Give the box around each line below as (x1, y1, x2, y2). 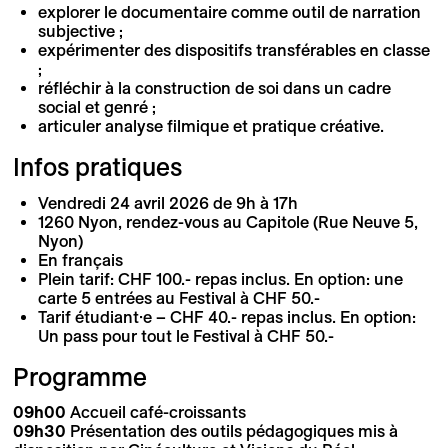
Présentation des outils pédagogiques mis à (69, 421, 398, 440)
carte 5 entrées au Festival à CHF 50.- (38, 288, 321, 307)
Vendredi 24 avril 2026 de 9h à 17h (38, 193, 299, 212)
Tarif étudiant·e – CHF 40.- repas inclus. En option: (38, 307, 417, 326)
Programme (12, 362, 147, 391)
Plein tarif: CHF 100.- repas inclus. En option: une (38, 269, 404, 288)
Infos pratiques (12, 153, 182, 182)
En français (38, 250, 124, 269)
